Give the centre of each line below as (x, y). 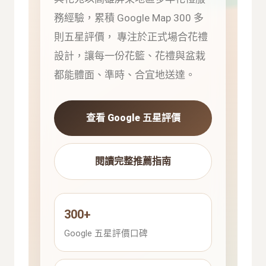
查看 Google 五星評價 (133, 118)
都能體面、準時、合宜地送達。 (125, 75)
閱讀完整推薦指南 (133, 161)
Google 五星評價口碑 (106, 233)
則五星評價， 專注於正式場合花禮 (131, 37)
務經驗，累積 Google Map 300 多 (129, 18)
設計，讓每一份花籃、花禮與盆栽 (130, 56)
